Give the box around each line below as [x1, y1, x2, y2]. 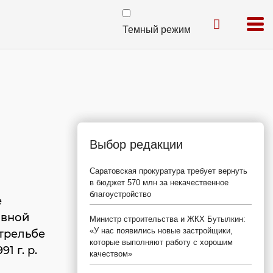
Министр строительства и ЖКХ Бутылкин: [90, 214, 246, 224]
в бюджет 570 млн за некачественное [90, 178, 229, 187]
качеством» [90, 249, 132, 258]
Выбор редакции [90, 138, 183, 151]
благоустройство [90, 190, 151, 199]
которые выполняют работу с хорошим [90, 238, 233, 247]
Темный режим [122, 24, 191, 35]
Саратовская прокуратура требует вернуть [90, 166, 247, 175]
